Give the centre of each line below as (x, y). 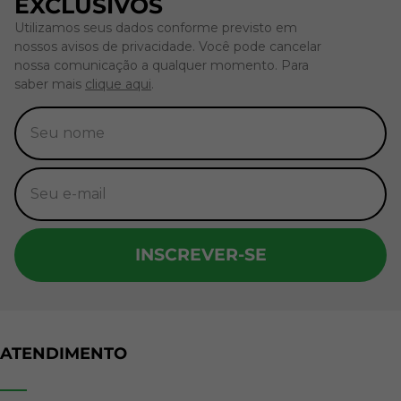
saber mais (50, 85)
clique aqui (118, 85)
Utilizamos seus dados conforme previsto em (156, 28)
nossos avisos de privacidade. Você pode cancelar (168, 47)
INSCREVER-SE (200, 255)
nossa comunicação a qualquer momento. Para (162, 66)
